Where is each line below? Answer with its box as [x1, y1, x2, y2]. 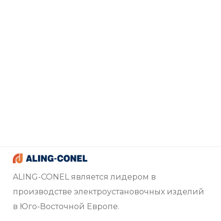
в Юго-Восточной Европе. [13, 202, 120, 211]
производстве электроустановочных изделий [13, 187, 205, 196]
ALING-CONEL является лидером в [13, 172, 156, 182]
